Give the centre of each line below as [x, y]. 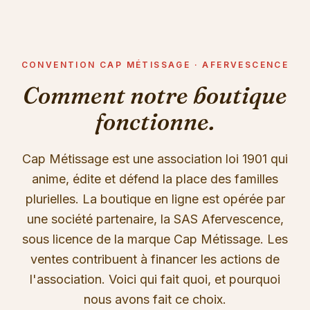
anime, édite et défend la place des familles [155, 179]
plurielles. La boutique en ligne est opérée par [155, 199]
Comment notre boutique [155, 95]
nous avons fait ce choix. [155, 299]
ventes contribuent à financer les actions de [155, 259]
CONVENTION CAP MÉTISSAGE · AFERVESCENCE [155, 65]
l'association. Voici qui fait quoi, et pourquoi [155, 279]
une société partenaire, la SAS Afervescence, [155, 219]
